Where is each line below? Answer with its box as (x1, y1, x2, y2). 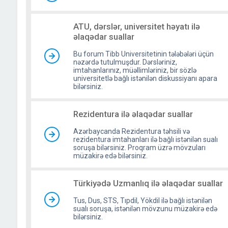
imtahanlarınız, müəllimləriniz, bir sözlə (73, 66, 196, 74)
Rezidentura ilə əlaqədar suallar (73, 109, 193, 119)
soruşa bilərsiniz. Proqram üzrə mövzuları (73, 144, 206, 152)
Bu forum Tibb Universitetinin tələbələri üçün (73, 50, 214, 58)
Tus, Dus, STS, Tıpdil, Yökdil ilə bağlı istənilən (73, 196, 212, 205)
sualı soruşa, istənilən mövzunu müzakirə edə (73, 205, 217, 213)
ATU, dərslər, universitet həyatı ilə (73, 21, 200, 32)
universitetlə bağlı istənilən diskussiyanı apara (73, 74, 217, 82)
